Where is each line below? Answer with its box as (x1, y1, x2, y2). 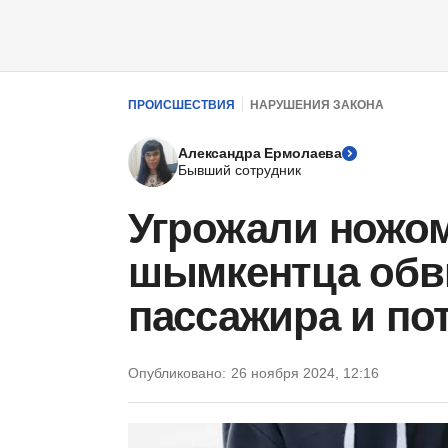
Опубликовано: (128, 365, 226, 381)
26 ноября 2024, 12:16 (231, 365, 379, 381)
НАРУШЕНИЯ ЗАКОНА (250, 97, 384, 112)
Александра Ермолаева (178, 145, 343, 161)
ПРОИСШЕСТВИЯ (128, 97, 235, 112)
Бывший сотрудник (178, 162, 301, 178)
